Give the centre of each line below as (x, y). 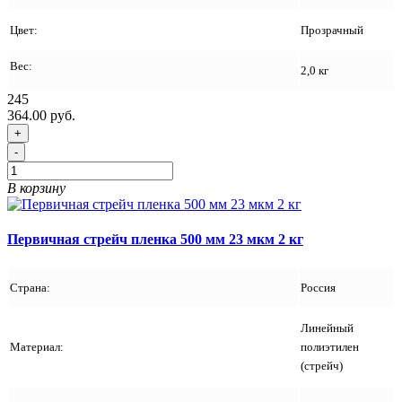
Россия (318, 288)
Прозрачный (332, 30)
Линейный (327, 328)
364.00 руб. (41, 115)
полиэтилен (330, 347)
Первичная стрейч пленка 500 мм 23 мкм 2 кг (155, 240)
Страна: (31, 288)
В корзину (36, 188)
